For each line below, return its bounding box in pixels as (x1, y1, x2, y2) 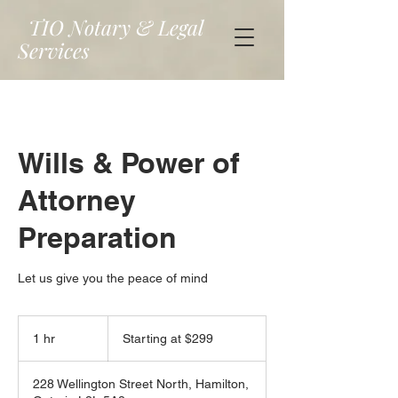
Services (18, 36, 90, 64)
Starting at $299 (122, 331, 213, 346)
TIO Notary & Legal (28, 13, 203, 41)
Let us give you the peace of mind (18, 271, 208, 285)
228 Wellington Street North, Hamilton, (33, 377, 249, 391)
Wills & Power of (18, 146, 240, 179)
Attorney (18, 183, 136, 217)
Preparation (18, 220, 177, 254)
